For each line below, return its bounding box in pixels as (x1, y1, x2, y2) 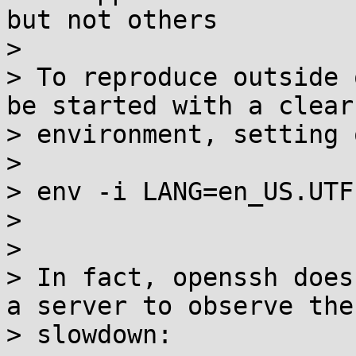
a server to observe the (6, 292, 354, 320)
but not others (6, 6, 218, 34)
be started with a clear (6, 91, 354, 120)
